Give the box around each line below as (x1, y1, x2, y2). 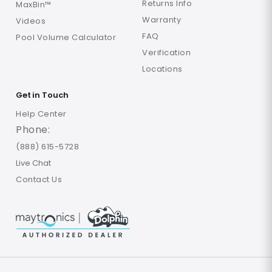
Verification (142, 46, 191, 58)
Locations (142, 63, 183, 75)
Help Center (16, 108, 67, 120)
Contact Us (16, 174, 62, 186)
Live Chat (16, 157, 51, 169)
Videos (16, 15, 46, 27)
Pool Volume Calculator (16, 31, 116, 43)
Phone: (16, 123, 50, 137)
